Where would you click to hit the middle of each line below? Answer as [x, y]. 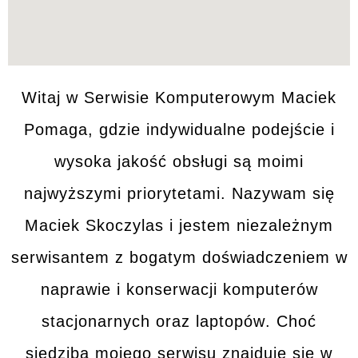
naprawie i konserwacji [131, 289]
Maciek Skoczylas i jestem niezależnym [179, 225]
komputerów [270, 289]
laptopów [231, 321]
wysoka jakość [111, 161]
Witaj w [53, 97]
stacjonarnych [96, 321]
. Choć [291, 321]
